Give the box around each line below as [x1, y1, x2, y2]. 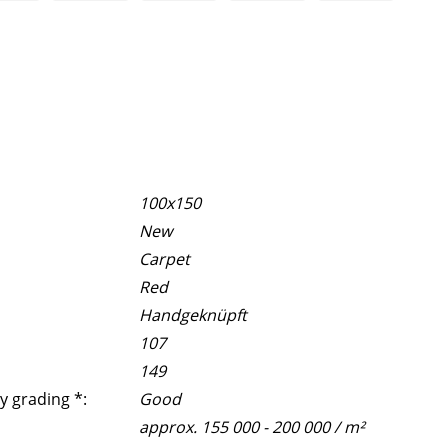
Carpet [139, 247, 191, 270]
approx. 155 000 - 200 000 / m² [139, 415, 366, 438]
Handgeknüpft [139, 303, 248, 326]
